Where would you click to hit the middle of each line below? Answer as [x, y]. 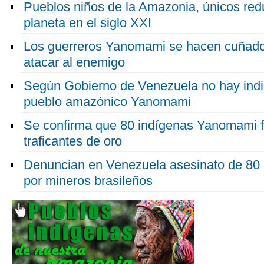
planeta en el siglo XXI [88, 23]
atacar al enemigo [74, 62]
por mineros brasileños [88, 181]
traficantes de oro [73, 141]
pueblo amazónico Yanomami [107, 102]
